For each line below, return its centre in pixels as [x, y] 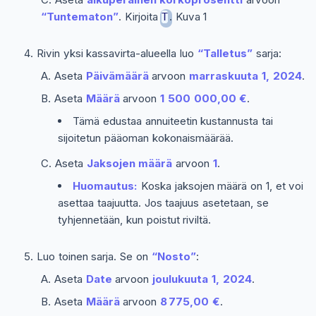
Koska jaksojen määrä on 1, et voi [221, 186]
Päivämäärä [117, 75]
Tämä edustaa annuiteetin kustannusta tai [173, 121]
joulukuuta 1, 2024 [202, 279]
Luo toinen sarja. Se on [94, 256]
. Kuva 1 [188, 16]
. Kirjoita [140, 16]
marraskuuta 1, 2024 [245, 75]
